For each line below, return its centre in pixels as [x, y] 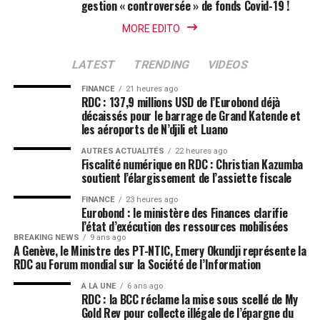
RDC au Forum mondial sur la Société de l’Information [137, 264]
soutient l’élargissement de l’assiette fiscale [186, 178]
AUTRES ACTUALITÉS [122, 151]
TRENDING [161, 65]
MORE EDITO [151, 29]
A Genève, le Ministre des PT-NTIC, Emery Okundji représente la [160, 251]
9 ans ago [107, 237]
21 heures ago [151, 89]
